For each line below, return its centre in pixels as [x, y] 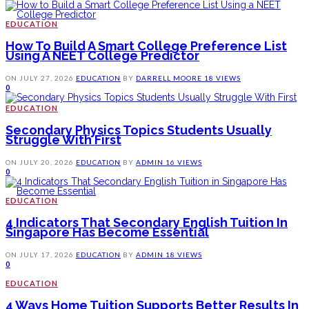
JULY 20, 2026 [47, 162]
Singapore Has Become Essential [107, 232]
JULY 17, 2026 [47, 255]
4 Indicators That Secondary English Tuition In [147, 223]
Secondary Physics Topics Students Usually [139, 130]
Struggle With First [63, 140]
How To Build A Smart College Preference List [146, 46]
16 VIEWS [184, 162]
